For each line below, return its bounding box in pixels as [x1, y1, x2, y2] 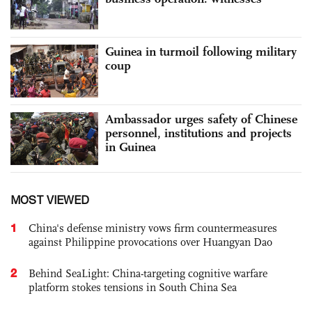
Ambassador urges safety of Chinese [105, 111, 297, 127]
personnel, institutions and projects [105, 125, 292, 141]
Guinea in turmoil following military [105, 44, 297, 60]
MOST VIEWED [10, 193, 89, 206]
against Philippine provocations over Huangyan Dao [29, 235, 272, 249]
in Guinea [105, 139, 156, 155]
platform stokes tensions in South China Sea [29, 280, 237, 294]
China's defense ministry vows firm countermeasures [29, 221, 277, 235]
